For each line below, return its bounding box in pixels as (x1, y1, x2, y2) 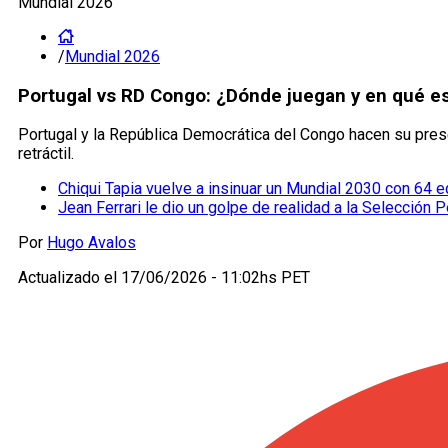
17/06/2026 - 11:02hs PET (121, 268, 310, 288)
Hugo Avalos (47, 233, 136, 253)
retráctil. (18, 144, 74, 164)
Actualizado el (18, 268, 121, 288)
